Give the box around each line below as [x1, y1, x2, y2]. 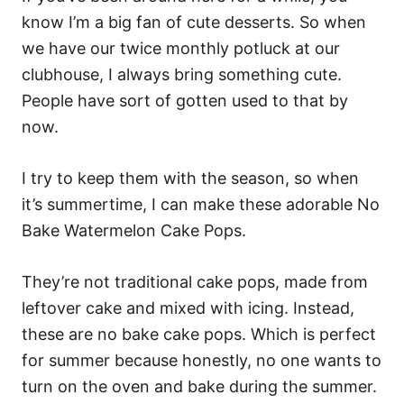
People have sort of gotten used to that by [22, 91, 348, 110]
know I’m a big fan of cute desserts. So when [22, 13, 366, 32]
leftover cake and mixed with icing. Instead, [22, 298, 354, 317]
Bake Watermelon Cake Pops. [22, 221, 246, 240]
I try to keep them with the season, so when [22, 169, 359, 188]
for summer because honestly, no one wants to [22, 351, 381, 370]
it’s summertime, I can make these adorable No [22, 195, 380, 214]
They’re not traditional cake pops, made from [22, 272, 368, 291]
